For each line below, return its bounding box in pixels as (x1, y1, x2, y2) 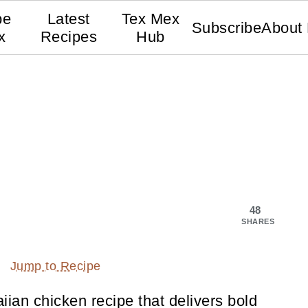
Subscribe (191, 19, 262, 36)
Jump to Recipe (10, 259, 101, 274)
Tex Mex (121, 10, 180, 27)
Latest (47, 10, 90, 27)
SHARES (241, 217, 274, 225)
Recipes (40, 28, 97, 45)
